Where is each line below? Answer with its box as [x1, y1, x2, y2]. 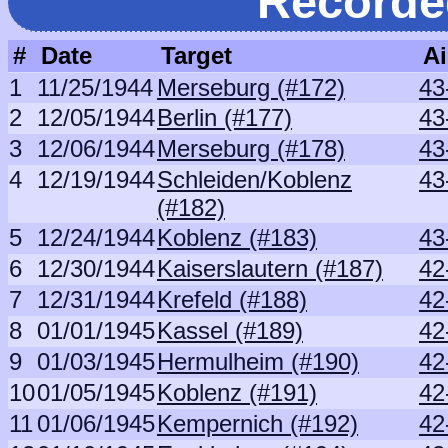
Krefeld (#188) [157, 286, 307, 313]
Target [161, 42, 232, 69]
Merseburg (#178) [157, 135, 345, 162]
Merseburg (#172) [157, 74, 345, 101]
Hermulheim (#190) [157, 348, 359, 375]
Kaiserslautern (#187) [157, 255, 383, 282]
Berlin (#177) [157, 104, 292, 131]
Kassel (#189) [157, 317, 303, 344]
